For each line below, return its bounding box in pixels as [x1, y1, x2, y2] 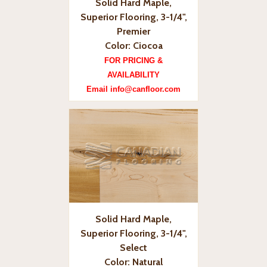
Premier [117, 25, 150, 37]
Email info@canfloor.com [86, 84, 181, 94]
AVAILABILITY [107, 70, 160, 79]
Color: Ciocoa [104, 39, 163, 51]
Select [120, 241, 147, 253]
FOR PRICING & [104, 55, 163, 65]
